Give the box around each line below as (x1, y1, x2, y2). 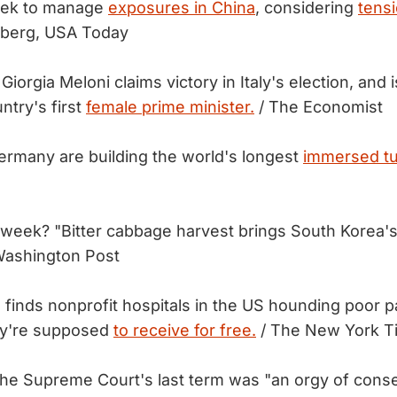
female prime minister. (86, 97, 254, 116)
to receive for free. (113, 321, 256, 339)
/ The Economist (254, 97, 383, 116)
